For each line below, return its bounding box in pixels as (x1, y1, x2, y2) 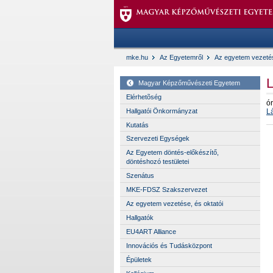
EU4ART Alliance (126, 227, 176, 235)
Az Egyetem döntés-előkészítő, (126, 149, 219, 157)
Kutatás (126, 121, 149, 129)
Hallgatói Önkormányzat (126, 107, 197, 115)
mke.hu (126, 53, 148, 61)
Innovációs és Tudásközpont (126, 241, 212, 249)
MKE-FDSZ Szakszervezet (126, 186, 207, 194)
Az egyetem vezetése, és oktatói (126, 200, 223, 208)
